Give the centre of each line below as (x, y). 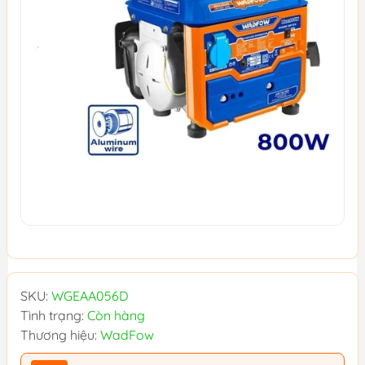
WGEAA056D (90, 296)
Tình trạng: (54, 315)
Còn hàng (116, 315)
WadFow (127, 335)
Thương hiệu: (60, 335)
